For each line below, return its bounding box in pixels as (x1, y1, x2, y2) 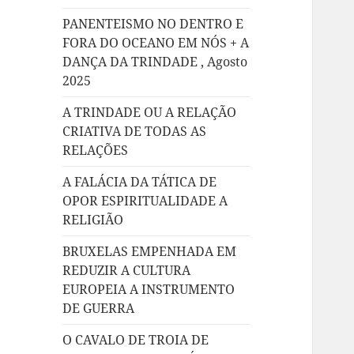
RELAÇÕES (62, 141, 129, 160)
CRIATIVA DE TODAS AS (62, 122, 207, 141)
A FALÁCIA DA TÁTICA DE (62, 173, 217, 191)
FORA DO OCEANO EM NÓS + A (62, 34, 250, 52)
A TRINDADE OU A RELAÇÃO (62, 104, 237, 122)
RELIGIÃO (62, 211, 124, 229)
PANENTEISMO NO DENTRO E (62, 15, 244, 33)
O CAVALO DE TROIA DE (62, 331, 209, 349)
